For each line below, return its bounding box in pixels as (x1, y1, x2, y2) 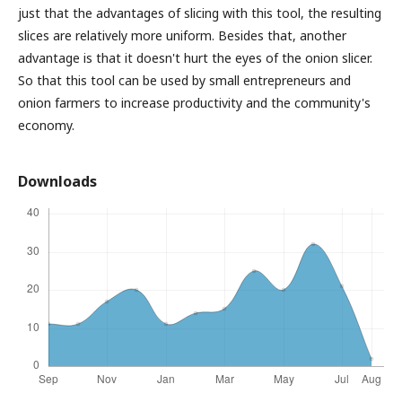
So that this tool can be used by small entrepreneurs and (18, 72, 351, 89)
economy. (18, 117, 74, 134)
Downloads (18, 171, 97, 191)
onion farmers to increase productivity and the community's (18, 94, 371, 111)
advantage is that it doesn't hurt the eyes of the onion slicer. (18, 49, 372, 66)
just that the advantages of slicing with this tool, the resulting (18, 4, 381, 22)
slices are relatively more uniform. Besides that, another (18, 27, 346, 44)
